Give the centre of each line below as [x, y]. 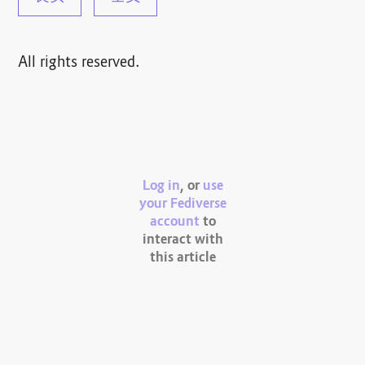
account [174, 223]
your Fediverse [182, 205]
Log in [161, 187]
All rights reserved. [79, 63]
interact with [182, 241]
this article [182, 259]
